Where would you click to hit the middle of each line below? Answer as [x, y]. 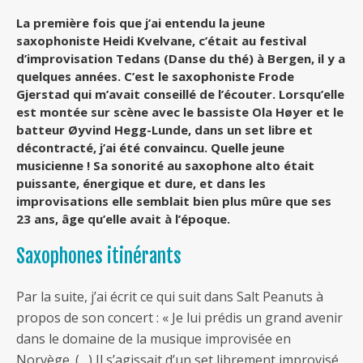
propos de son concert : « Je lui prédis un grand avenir [179, 318]
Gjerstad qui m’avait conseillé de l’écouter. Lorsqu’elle [180, 94]
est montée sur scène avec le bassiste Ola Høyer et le [180, 112]
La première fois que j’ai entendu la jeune [141, 23]
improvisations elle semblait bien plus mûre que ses [174, 201]
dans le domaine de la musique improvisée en [154, 339]
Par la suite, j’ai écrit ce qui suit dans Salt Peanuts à [170, 297]
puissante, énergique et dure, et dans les [141, 184]
